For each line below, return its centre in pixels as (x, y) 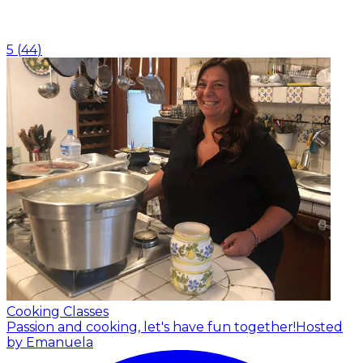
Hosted (319, 327)
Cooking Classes (58, 312)
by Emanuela (50, 343)
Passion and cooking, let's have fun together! (151, 327)
